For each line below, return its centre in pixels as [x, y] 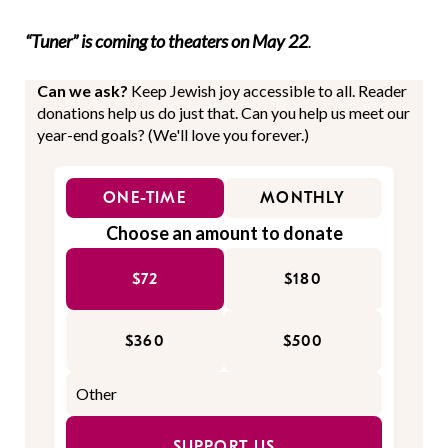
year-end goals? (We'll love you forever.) [173, 134]
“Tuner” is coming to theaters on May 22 [166, 40]
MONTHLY [303, 197]
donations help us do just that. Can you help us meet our [223, 112]
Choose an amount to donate [224, 232]
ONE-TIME [145, 197]
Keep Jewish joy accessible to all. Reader [269, 90]
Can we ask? [84, 90]
